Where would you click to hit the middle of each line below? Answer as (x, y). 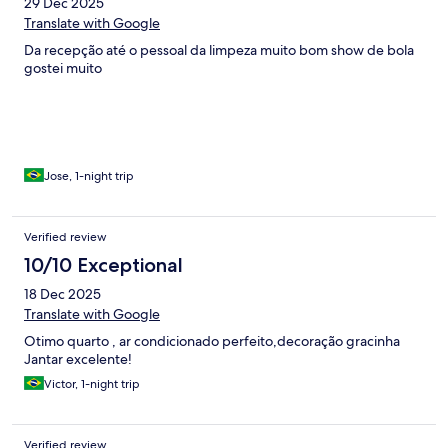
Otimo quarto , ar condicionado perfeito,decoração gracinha (212, 341)
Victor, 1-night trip (92, 384)
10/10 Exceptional (103, 265)
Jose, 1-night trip (89, 176)
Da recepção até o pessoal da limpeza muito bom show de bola (219, 50)
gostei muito (63, 68)
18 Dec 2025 (62, 294)
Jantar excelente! (78, 359)
